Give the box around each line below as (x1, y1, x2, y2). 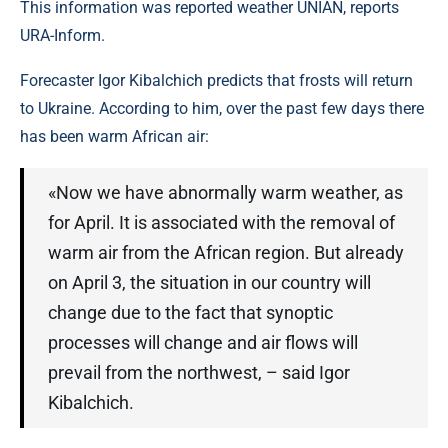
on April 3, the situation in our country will (48, 272, 371, 293)
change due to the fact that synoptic (48, 302, 333, 323)
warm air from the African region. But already (48, 242, 404, 263)
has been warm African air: (20, 127, 209, 146)
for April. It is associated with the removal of (48, 212, 395, 233)
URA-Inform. (20, 26, 105, 45)
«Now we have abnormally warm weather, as (48, 182, 403, 203)
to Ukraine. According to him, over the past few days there (20, 99, 424, 118)
